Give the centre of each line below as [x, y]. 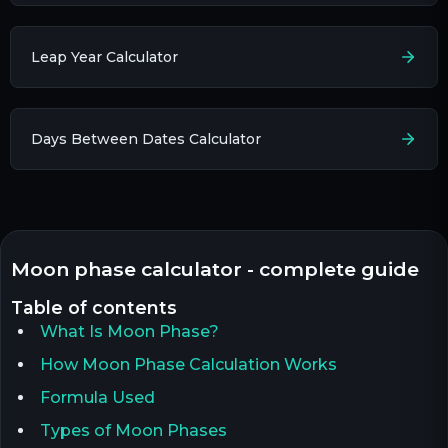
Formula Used [97, 397]
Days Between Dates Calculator [146, 138]
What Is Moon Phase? [129, 331]
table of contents [100, 307]
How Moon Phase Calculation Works [188, 364]
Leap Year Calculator [104, 56]
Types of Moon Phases [133, 430]
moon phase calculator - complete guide [224, 268]
